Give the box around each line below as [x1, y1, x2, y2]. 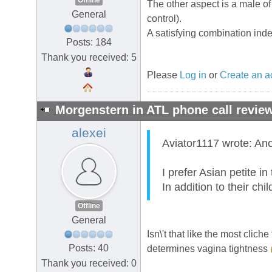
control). [147, 13, 182, 24]
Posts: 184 [66, 36, 112, 47]
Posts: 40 [69, 242, 109, 253]
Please [147, 70, 180, 81]
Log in [180, 70, 206, 81]
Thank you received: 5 [41, 52, 137, 63]
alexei [71, 126, 106, 141]
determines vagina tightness [147, 243, 270, 254]
